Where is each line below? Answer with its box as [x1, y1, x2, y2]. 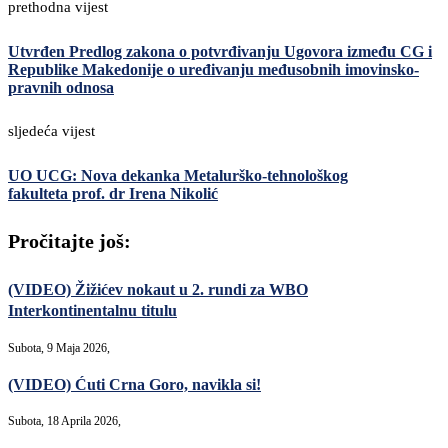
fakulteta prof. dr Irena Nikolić [8, 185, 218, 203]
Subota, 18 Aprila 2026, [8, 414, 121, 429]
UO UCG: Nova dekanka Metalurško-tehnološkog [8, 167, 348, 185]
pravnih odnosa [8, 78, 114, 96]
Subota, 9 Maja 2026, [8, 341, 110, 356]
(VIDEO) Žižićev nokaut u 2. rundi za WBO [8, 281, 308, 299]
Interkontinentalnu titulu [8, 302, 177, 320]
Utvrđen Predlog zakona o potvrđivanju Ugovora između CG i [8, 42, 432, 60]
